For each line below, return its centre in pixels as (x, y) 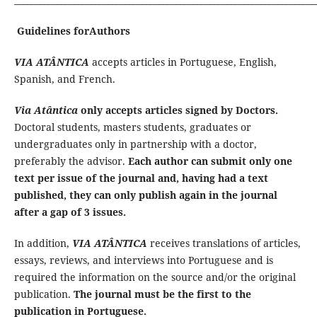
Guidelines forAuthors (73, 30)
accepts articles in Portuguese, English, (183, 62)
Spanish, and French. (64, 79)
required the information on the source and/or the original (155, 277)
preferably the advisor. (71, 161)
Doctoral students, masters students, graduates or (132, 127)
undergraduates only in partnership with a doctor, (135, 144)
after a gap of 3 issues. (70, 212)
